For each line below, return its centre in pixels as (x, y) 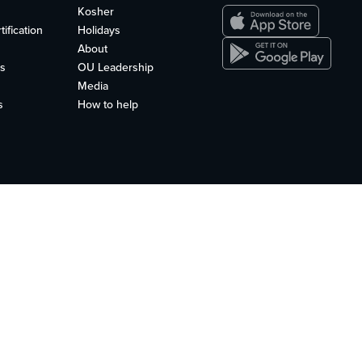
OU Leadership (115, 67)
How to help (107, 105)
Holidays (99, 30)
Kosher (95, 12)
